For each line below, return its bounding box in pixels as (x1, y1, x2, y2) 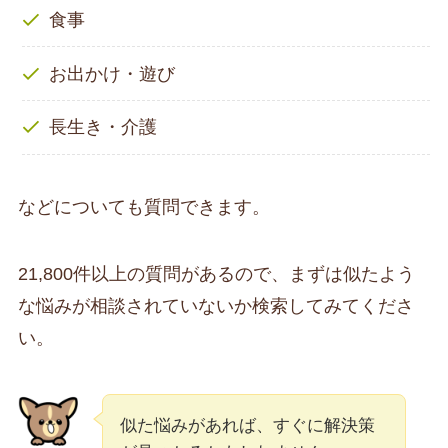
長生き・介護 (49, 117, 158, 138)
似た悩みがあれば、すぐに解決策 (119, 416, 375, 436)
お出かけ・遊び (49, 63, 176, 84)
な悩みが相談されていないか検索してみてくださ (17, 296, 414, 317)
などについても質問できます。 (17, 196, 270, 217)
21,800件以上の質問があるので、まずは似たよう (17, 264, 415, 285)
